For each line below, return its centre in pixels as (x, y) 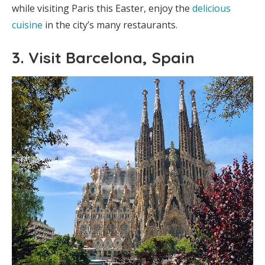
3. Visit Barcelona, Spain (103, 58)
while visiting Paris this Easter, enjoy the (102, 9)
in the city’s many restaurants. (110, 25)
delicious (211, 9)
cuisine (27, 25)
